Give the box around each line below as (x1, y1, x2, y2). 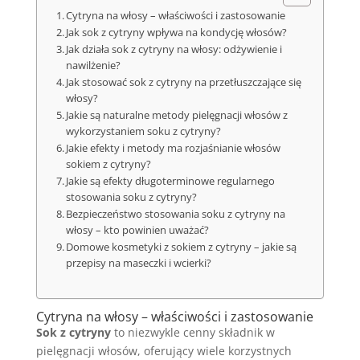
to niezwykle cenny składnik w (110, 325, 275, 340)
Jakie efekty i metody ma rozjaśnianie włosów (66, 141, 281, 155)
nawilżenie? (66, 59, 121, 72)
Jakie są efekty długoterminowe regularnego (66, 174, 276, 188)
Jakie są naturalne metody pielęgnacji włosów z (66, 108, 288, 122)
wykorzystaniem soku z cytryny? (66, 125, 222, 138)
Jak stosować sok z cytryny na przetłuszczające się (66, 76, 302, 89)
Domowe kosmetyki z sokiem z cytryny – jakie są (66, 240, 297, 254)
